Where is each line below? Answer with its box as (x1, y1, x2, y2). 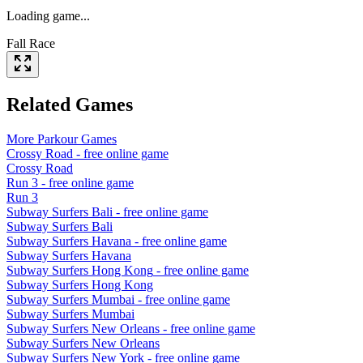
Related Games (6, 93, 133, 115)
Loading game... (6, 9, 90, 23)
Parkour (37, 131, 78, 146)
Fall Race (6, 36, 55, 50)
